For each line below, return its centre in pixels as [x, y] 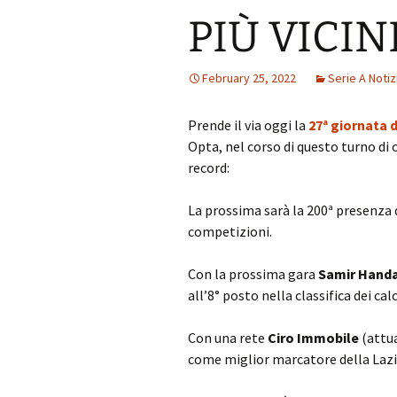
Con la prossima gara [253, 274]
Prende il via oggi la [248, 125]
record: [209, 167]
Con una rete [228, 338]
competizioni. [230, 231]
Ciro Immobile [313, 338]
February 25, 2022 [249, 78]
